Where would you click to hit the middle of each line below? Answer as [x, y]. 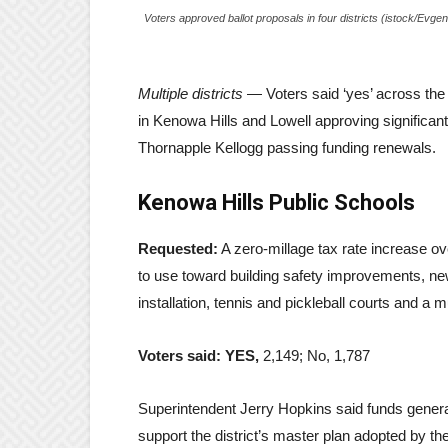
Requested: [178, 248]
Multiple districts [190, 93]
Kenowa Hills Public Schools [276, 202]
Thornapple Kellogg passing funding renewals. [287, 147]
